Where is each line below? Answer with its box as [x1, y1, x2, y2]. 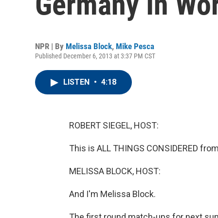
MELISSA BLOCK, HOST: [69, 166, 161, 176]
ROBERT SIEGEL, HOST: [69, 120, 159, 130]
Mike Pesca [116, 41, 154, 51]
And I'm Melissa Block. [69, 189, 156, 199]
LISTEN [63, 77, 91, 87]
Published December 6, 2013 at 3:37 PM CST [35, 52, 155, 60]
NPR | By [35, 41, 66, 51]
